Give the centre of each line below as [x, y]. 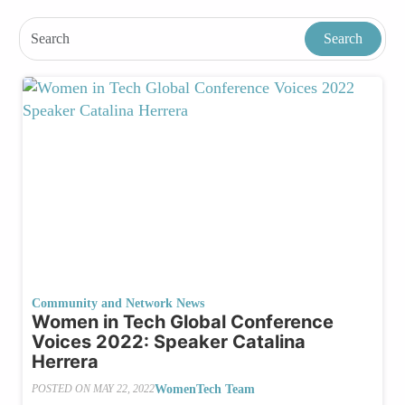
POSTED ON [62, 389]
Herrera [65, 361]
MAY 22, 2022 [124, 389]
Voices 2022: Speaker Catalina [169, 341]
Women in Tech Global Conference [183, 321]
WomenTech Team [205, 389]
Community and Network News [118, 303]
